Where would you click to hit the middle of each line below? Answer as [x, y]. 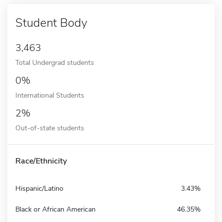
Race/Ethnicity [41, 161]
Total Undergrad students [55, 62]
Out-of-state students [50, 128]
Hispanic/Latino [39, 188]
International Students [50, 95]
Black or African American [55, 209]
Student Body [51, 23]
